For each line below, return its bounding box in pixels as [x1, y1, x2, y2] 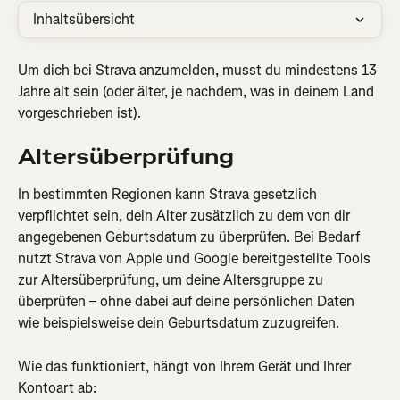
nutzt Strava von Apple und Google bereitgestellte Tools [18, 249, 374, 269]
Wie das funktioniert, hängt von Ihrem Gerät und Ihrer [18, 356, 354, 376]
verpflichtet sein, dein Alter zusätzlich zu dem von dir [18, 206, 354, 226]
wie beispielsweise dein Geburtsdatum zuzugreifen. [18, 313, 339, 333]
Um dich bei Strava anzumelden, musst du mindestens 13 [18, 61, 380, 79]
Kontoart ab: [18, 378, 96, 397]
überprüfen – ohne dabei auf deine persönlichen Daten [18, 292, 358, 312]
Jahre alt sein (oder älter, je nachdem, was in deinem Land [18, 82, 378, 101]
